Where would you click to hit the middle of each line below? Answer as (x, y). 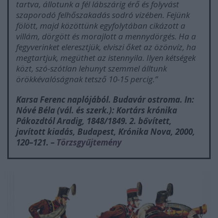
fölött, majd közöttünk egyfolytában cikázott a (101, 26)
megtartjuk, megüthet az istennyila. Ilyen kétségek (106, 58)
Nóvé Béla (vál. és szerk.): (66, 110)
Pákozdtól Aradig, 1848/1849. (73, 121)
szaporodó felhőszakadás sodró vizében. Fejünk (103, 15)
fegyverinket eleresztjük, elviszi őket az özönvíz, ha (106, 47)
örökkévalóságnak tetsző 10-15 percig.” (87, 79)
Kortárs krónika (147, 110)
